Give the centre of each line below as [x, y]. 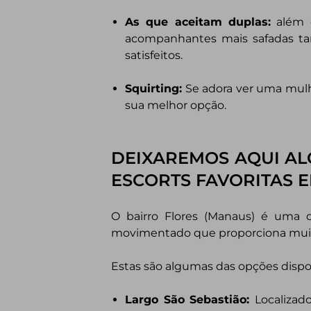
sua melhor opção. [176, 105]
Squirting [152, 89]
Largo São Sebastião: [190, 300]
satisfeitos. [155, 55]
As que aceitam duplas [197, 22]
